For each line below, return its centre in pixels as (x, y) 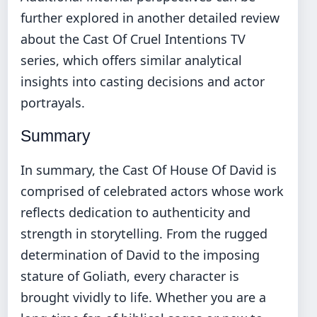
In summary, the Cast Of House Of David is (149, 170)
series (38, 60)
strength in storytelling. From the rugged (144, 234)
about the (52, 39)
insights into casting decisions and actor (143, 82)
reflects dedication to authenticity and (136, 213)
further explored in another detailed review (150, 18)
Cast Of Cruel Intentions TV (164, 39)
